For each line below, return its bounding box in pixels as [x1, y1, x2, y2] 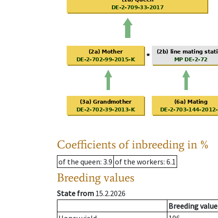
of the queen [58, 157, 100, 167]
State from [57, 188, 94, 199]
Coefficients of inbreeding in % [57, 137, 209, 152]
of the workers [115, 157, 163, 167]
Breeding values [57, 170, 134, 185]
